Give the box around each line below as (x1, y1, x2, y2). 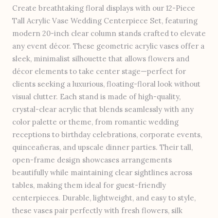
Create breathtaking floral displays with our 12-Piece (12, 3, 195, 13)
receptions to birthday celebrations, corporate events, (12, 130, 202, 140)
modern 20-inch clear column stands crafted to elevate (12, 29, 206, 38)
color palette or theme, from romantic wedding (12, 117, 179, 127)
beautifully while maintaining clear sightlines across (12, 168, 192, 178)
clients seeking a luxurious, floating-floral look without (12, 79, 200, 89)
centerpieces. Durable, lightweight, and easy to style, (12, 193, 196, 203)
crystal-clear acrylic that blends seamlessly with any (12, 105, 194, 114)
